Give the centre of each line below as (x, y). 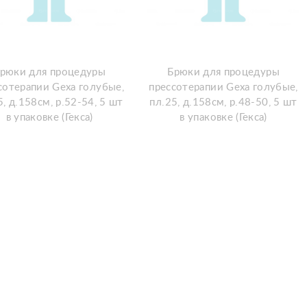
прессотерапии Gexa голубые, (223, 87)
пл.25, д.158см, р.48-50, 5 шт (223, 102)
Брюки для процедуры (223, 72)
